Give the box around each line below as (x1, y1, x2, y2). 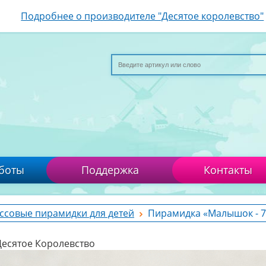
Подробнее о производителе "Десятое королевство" (21, 9, 264, 23)
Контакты (204, 163, 252, 177)
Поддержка (81, 163, 139, 177)
